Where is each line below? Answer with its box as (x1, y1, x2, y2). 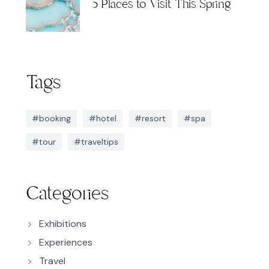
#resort (134, 112, 166, 124)
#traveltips (73, 136, 118, 147)
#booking (31, 112, 71, 124)
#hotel (88, 112, 116, 124)
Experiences (38, 235, 92, 249)
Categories (25, 180, 109, 206)
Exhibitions (38, 217, 86, 230)
